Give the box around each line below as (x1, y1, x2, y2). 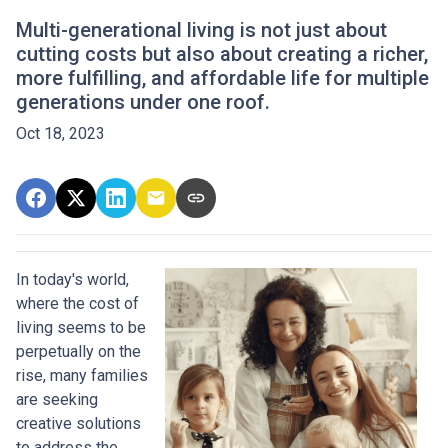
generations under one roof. (16, 90, 270, 114)
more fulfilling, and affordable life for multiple (16, 66, 429, 90)
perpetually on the (16, 342, 141, 361)
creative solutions (16, 414, 141, 433)
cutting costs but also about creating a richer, (16, 42, 428, 66)
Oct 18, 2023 (16, 124, 105, 143)
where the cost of (16, 294, 139, 313)
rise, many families (16, 366, 148, 385)
